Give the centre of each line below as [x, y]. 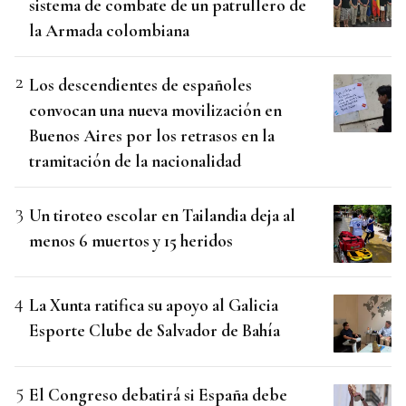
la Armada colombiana [109, 31]
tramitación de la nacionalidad [135, 161]
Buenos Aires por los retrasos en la [152, 136]
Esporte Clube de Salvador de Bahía [155, 331]
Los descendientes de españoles [140, 85]
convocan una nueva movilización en [155, 111]
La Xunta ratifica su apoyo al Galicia [154, 305]
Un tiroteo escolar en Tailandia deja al [162, 216]
